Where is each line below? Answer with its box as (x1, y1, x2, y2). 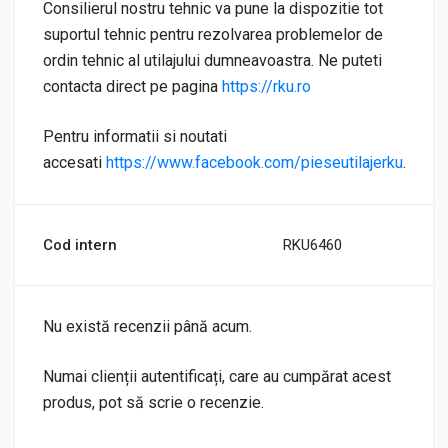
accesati (43, 152, 106, 172)
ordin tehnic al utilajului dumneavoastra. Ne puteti (43, 50, 382, 70)
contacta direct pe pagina (43, 76, 222, 96)
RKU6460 (283, 235, 342, 254)
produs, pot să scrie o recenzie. (43, 392, 264, 412)
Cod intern (43, 235, 117, 254)
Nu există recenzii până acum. (43, 316, 252, 336)
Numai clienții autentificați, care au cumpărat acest (43, 366, 391, 386)
